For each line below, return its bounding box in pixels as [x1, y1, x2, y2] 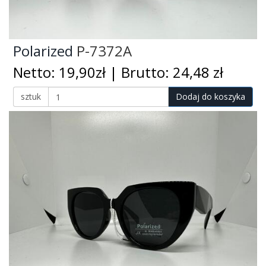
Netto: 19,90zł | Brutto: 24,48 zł [13, 63, 223, 83]
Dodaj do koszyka [176, 91, 245, 103]
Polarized [13, 40, 73, 61]
